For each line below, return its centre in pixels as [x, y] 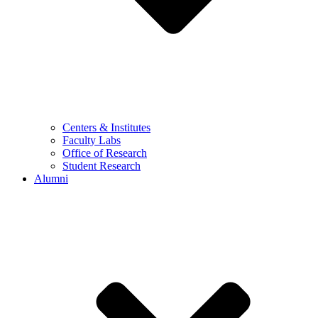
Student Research [102, 165]
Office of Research [105, 153]
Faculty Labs [92, 140]
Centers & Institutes [106, 127]
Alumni [51, 178]
